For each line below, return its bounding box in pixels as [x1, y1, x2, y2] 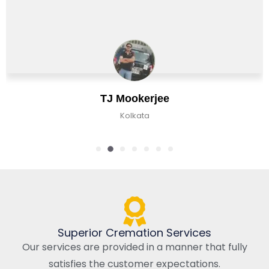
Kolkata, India [109, 109, 162, 121]
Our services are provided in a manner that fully [22, 240, 247, 254]
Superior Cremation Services [58, 225, 211, 240]
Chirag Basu [104, 92, 168, 104]
